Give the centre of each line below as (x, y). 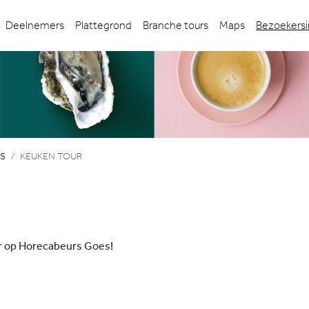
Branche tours (176, 26)
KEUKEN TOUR (51, 156)
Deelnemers (35, 26)
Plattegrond (103, 26)
